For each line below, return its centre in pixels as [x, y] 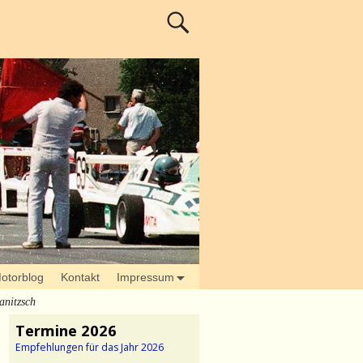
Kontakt [80, 277]
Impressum [145, 277]
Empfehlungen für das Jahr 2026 [90, 348]
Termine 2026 [66, 331]
